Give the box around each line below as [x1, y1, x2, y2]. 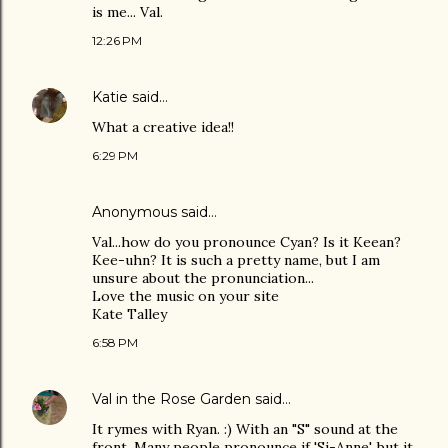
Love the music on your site [92, 287, 279, 305]
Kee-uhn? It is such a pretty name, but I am [92, 251, 380, 269]
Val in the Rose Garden [92, 390, 251, 408]
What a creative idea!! [92, 118, 234, 136]
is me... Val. [92, 3, 163, 21]
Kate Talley [92, 305, 167, 323]
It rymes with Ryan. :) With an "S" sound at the [92, 420, 398, 438]
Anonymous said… [92, 203, 217, 221]
